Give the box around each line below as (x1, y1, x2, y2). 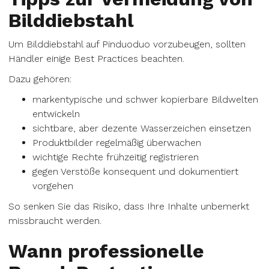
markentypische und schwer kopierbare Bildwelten (32, 94, 258, 105)
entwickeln (32, 108, 80, 119)
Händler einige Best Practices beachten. (8, 53, 184, 64)
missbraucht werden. (8, 215, 101, 226)
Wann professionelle (8, 240, 204, 262)
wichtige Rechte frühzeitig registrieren (32, 151, 199, 163)
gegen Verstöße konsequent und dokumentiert (32, 166, 238, 177)
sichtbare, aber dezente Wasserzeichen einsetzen (32, 122, 251, 134)
